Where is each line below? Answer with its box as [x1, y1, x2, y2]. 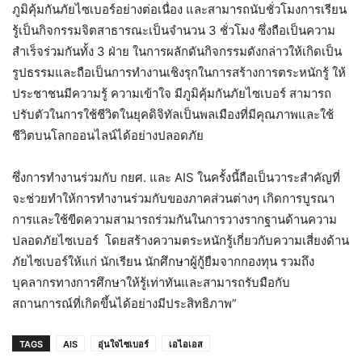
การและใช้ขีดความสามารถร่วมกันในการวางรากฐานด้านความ [12, 211, 337, 227]
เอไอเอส [169, 338, 203, 350]
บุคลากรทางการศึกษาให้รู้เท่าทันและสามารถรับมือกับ [12, 274, 290, 290]
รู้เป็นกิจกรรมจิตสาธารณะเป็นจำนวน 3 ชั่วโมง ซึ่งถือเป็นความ [12, 22, 335, 38]
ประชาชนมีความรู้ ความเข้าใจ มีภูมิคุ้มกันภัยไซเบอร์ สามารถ [12, 85, 331, 101]
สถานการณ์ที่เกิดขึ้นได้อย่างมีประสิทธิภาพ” [12, 295, 237, 311]
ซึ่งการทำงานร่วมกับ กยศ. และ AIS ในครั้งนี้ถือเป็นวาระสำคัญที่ [12, 169, 340, 185]
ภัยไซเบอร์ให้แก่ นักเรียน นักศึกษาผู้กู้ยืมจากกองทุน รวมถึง [12, 253, 314, 269]
